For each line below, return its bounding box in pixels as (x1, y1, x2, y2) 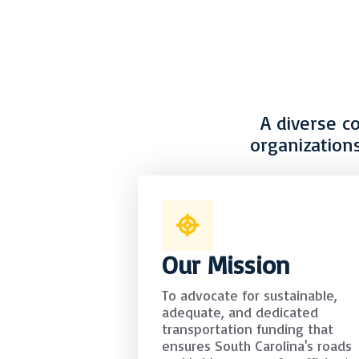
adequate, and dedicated (162, 303, 318, 321)
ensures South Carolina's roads (162, 337, 352, 355)
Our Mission (162, 248, 290, 281)
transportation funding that (162, 320, 333, 338)
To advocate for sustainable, (162, 286, 337, 305)
